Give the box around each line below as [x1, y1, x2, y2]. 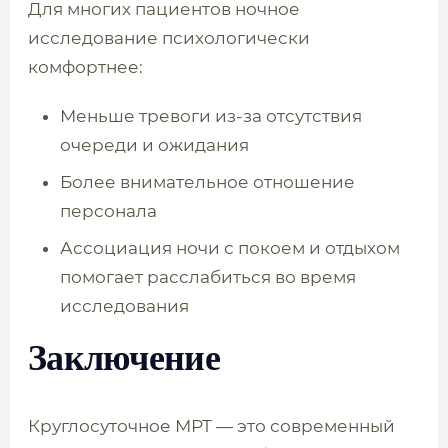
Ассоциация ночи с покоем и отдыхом [60, 238, 400, 258]
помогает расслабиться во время [60, 267, 356, 287]
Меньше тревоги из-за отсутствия [60, 106, 362, 126]
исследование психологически [28, 28, 310, 48]
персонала [60, 201, 157, 221]
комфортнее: [28, 57, 143, 77]
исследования [60, 296, 189, 316]
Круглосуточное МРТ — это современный [28, 416, 395, 436]
